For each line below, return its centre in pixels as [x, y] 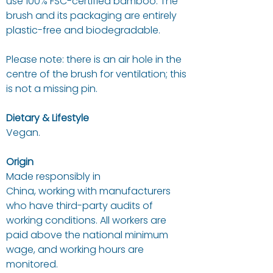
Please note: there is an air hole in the [94, 60]
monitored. [32, 264]
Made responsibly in [53, 177]
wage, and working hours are [75, 250]
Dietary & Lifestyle [48, 118]
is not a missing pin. [52, 89]
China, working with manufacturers [88, 191]
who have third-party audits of [80, 206]
